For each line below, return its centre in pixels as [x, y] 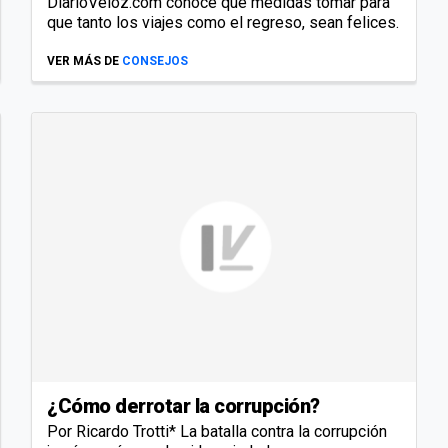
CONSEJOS [155, 61]
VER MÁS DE [83, 61]
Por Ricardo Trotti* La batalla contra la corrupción [217, 431]
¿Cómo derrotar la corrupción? [183, 405]
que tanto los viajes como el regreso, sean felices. [223, 23]
